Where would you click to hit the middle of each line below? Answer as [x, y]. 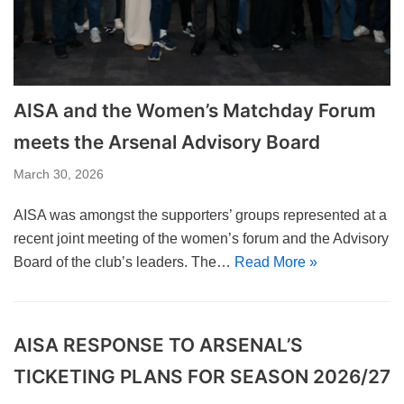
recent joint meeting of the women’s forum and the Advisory [201, 238]
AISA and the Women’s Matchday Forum [195, 110]
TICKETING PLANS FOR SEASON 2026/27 [202, 376]
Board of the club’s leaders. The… [124, 262]
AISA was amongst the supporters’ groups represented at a [200, 215]
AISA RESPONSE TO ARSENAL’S [158, 344]
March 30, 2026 [59, 174]
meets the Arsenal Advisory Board [167, 142]
